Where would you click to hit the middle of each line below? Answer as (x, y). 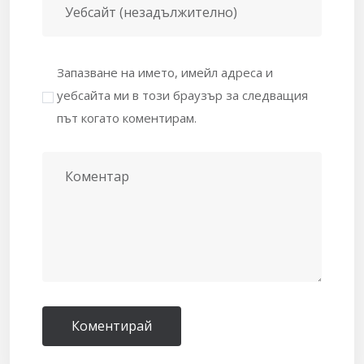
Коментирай (112, 326)
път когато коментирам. (127, 118)
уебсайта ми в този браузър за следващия (183, 95)
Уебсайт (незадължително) (151, 13)
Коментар (97, 177)
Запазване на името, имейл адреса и (165, 73)
